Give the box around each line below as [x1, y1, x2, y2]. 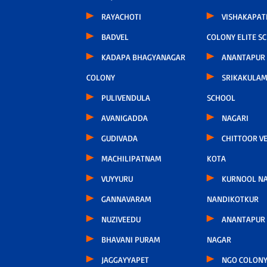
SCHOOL [206, 92, 235, 103]
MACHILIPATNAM [101, 153, 162, 163]
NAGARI [221, 112, 249, 123]
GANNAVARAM [101, 193, 151, 204]
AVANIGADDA [101, 112, 148, 123]
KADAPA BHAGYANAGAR [101, 51, 185, 62]
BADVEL [101, 31, 129, 42]
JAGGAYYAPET [101, 254, 149, 265]
